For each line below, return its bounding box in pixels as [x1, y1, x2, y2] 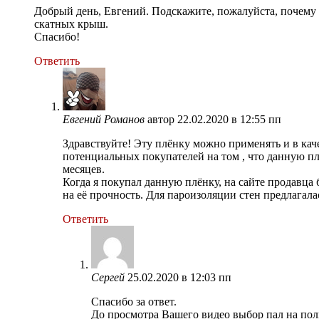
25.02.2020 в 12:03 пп [127, 271, 231, 283]
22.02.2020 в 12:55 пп [177, 113, 281, 125]
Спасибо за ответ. [91, 295, 177, 308]
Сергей [91, 271, 125, 283]
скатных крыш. [34, 17, 108, 30]
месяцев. [63, 162, 105, 175]
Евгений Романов [63, 113, 145, 125]
